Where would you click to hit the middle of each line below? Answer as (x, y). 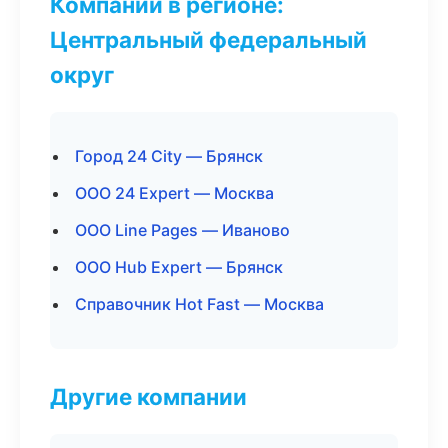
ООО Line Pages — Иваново (182, 230)
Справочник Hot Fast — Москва (199, 304)
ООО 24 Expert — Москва (174, 193)
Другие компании (148, 396)
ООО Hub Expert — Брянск (179, 267)
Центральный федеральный (208, 39)
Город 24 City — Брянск (169, 156)
